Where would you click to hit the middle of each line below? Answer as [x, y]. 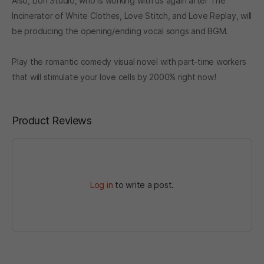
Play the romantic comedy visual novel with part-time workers [129, 61]
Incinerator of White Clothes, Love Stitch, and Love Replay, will [132, 15]
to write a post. [143, 184]
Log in [101, 184]
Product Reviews [52, 120]
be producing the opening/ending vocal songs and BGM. [120, 31]
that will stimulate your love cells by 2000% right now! [114, 77]
